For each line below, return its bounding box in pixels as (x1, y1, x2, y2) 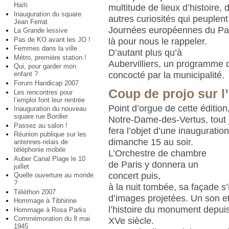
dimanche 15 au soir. (108, 136, 194, 147)
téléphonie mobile (14, 146, 65, 154)
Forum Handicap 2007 (14, 79, 79, 87)
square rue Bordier (14, 112, 68, 121)
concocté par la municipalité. (108, 70, 225, 81)
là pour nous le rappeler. (108, 36, 208, 47)
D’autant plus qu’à (108, 48, 182, 58)
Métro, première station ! (14, 53, 86, 61)
